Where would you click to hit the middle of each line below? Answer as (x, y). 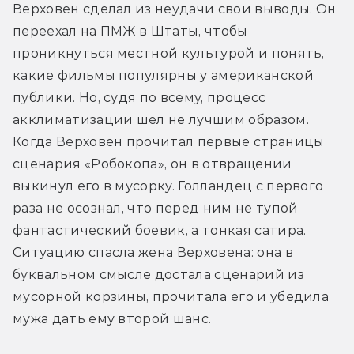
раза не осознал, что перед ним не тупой (156, 209)
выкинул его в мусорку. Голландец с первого (168, 186)
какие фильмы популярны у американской (163, 76)
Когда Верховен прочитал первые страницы (169, 142)
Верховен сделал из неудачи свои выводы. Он (175, 9)
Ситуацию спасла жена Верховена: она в (153, 253)
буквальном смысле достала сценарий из (158, 275)
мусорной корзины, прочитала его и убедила (171, 297)
